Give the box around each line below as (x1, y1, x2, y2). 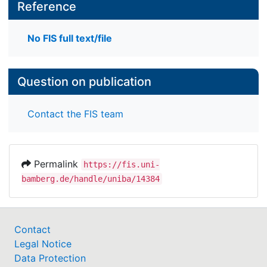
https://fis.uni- (83, 159, 160, 169)
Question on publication (17, 74, 151, 89)
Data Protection (14, 252, 86, 264)
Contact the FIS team (27, 107, 123, 120)
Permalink (31, 157, 81, 170)
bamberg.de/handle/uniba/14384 (21, 173, 160, 184)
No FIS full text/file (27, 32, 112, 45)
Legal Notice (14, 237, 72, 250)
